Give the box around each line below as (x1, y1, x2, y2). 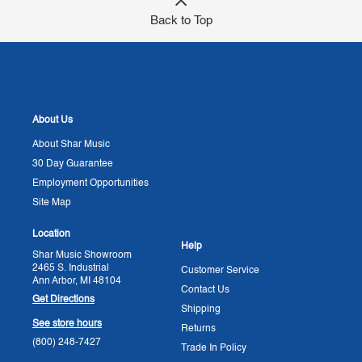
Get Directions (32, 295, 95, 305)
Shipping (181, 305, 221, 314)
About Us (32, 116, 73, 125)
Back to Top (149, 15, 213, 27)
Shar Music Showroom (32, 250, 132, 260)
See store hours (32, 319, 102, 329)
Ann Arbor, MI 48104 (32, 276, 121, 286)
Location (32, 229, 70, 239)
